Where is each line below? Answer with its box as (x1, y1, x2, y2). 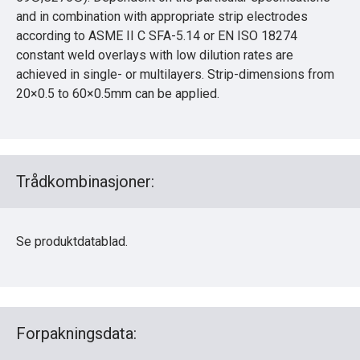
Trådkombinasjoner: (16, 171, 154, 191)
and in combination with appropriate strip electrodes (16, 8, 308, 24)
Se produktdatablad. (16, 233, 128, 249)
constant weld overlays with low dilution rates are (16, 47, 293, 63)
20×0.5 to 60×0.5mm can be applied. (16, 85, 219, 101)
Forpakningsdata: (16, 323, 137, 343)
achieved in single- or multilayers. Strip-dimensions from (16, 66, 334, 82)
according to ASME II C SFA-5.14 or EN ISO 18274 (16, 27, 297, 43)
